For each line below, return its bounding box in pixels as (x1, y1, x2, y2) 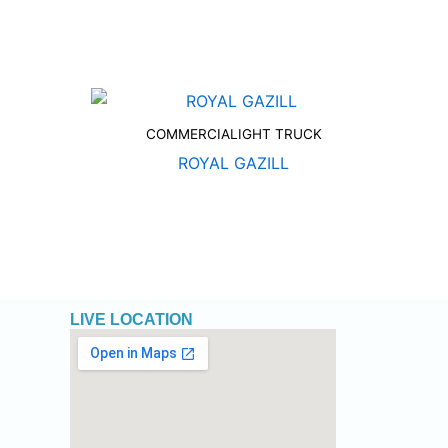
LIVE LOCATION (69, 311, 193, 329)
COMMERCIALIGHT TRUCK (145, 126, 322, 143)
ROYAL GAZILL (178, 153, 289, 174)
